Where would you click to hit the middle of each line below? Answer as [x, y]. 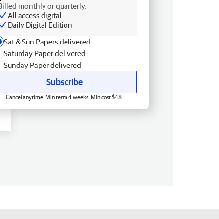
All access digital [35, 15]
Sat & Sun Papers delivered [47, 41]
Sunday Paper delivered [43, 65]
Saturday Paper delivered [45, 53]
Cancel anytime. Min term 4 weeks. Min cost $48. [65, 97]
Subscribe [65, 82]
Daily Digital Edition [40, 25]
